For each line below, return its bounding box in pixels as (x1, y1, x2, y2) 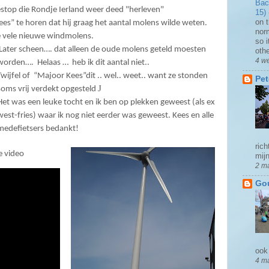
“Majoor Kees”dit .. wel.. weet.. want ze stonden (33, 71, 208, 80)
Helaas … (37, 58, 68, 67)
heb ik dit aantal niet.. (71, 58, 150, 67)
